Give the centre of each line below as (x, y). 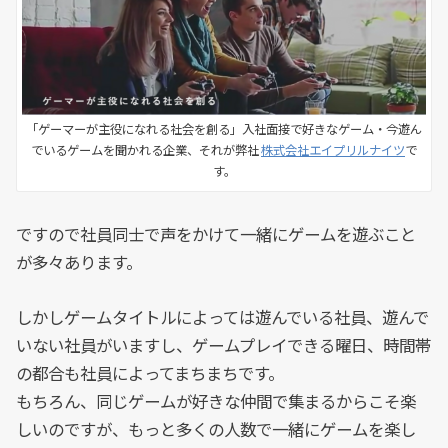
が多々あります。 (79, 263)
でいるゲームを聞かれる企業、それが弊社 (146, 150)
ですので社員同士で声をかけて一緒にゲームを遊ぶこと (216, 235)
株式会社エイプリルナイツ (333, 150)
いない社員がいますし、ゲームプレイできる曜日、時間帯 (224, 345)
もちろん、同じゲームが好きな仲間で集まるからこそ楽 (216, 401)
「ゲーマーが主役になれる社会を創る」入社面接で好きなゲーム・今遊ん (224, 129)
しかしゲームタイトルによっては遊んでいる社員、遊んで (223, 317)
